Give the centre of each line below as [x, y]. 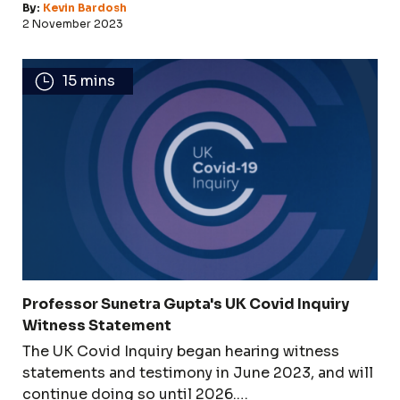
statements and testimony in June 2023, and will [198, 372]
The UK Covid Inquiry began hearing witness [181, 351]
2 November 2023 [73, 23]
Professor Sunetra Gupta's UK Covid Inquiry [186, 304]
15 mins [89, 80]
